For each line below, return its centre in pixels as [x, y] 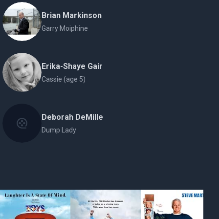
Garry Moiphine [65, 28]
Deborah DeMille [73, 117]
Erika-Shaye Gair [72, 66]
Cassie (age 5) [64, 79]
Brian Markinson [72, 15]
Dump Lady [59, 130]
